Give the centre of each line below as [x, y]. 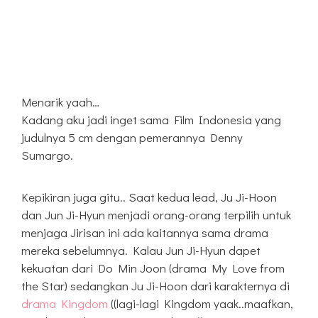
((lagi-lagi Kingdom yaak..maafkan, [201, 303]
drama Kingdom [65, 303]
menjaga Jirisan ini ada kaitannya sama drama [145, 232]
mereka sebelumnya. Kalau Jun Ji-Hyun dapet [141, 250]
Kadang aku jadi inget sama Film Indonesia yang [151, 119]
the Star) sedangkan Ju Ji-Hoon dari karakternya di [155, 285]
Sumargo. [47, 155]
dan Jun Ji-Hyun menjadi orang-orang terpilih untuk [156, 214]
